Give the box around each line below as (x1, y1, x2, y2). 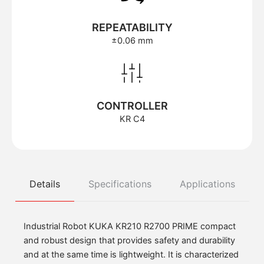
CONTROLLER (96, 100, 168, 113)
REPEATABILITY (91, 21, 173, 34)
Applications (179, 178, 235, 190)
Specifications (88, 178, 151, 190)
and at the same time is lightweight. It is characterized (24, 249, 239, 260)
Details (29, 178, 60, 190)
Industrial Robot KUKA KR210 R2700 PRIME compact (24, 221, 236, 232)
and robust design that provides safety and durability (24, 235, 235, 246)
